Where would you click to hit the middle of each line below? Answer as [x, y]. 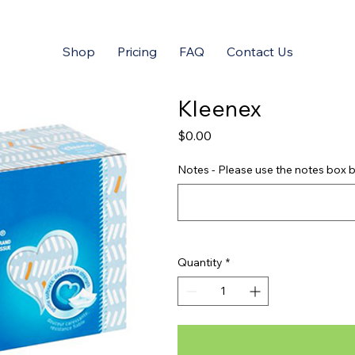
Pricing [137, 52]
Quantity [200, 262]
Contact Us [260, 52]
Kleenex [219, 108]
